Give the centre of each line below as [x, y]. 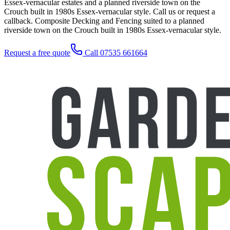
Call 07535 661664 [115, 53]
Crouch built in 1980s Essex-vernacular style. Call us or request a [110, 12]
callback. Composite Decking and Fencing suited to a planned [104, 21]
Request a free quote [37, 53]
